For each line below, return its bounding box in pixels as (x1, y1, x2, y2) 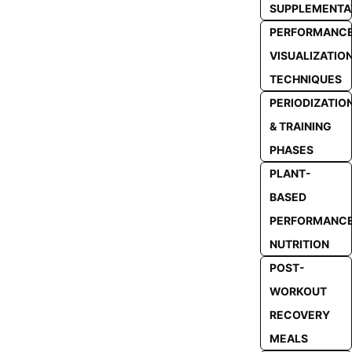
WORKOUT (269, 284, 327, 298)
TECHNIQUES (269, 72, 342, 86)
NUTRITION (269, 237, 329, 251)
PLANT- (269, 167, 311, 180)
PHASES (269, 143, 313, 156)
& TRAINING (269, 119, 332, 133)
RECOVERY (269, 308, 330, 321)
